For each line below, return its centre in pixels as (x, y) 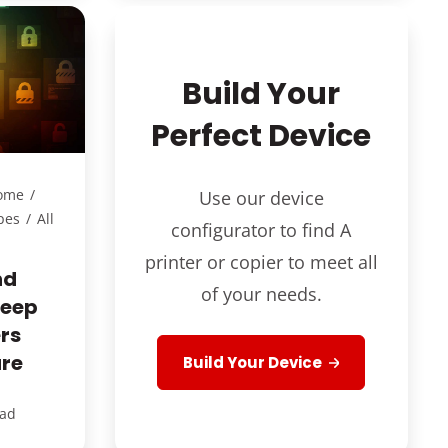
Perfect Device (261, 135)
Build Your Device (254, 362)
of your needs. (261, 293)
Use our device (261, 197)
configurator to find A (261, 229)
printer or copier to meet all (261, 261)
